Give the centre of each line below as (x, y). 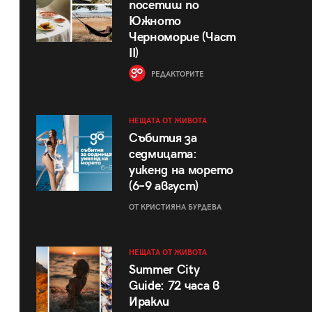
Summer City (164, 270)
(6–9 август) (164, 186)
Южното (155, 22)
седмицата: (163, 154)
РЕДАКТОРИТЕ (176, 75)
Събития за (163, 138)
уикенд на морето (181, 170)
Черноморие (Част (182, 38)
